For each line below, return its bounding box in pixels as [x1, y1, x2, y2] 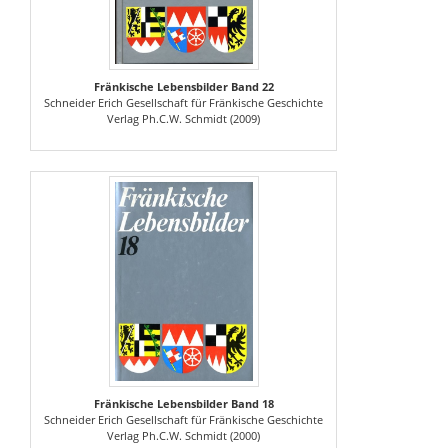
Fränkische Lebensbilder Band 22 [93, 78, 274, 94]
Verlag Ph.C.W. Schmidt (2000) [107, 427, 260, 443]
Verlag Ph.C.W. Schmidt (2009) [107, 110, 260, 126]
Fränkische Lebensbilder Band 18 [93, 395, 274, 411]
